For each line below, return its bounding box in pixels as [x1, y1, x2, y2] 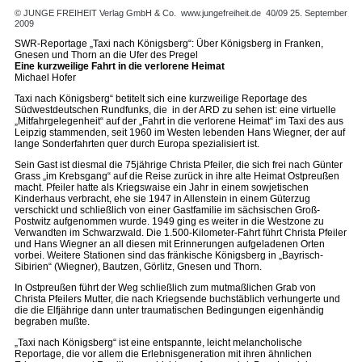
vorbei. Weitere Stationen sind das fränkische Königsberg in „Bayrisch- [15, 250, 323, 261]
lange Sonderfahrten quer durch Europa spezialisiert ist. [15, 138, 259, 149]
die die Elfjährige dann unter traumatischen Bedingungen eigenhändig [15, 305, 324, 316]
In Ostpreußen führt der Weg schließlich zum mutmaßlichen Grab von [15, 282, 316, 293]
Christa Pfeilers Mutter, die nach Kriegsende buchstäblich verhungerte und [15, 293, 340, 305]
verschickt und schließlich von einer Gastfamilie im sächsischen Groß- [15, 204, 320, 216]
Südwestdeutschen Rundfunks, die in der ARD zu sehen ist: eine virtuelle [15, 104, 336, 116]
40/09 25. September [266, 8, 347, 18]
